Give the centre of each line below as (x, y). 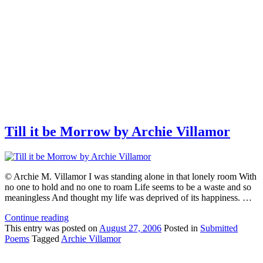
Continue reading (37, 218)
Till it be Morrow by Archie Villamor (117, 132)
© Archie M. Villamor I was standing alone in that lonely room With (131, 177)
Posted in (181, 228)
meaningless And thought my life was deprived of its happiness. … (128, 198)
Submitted (219, 228)
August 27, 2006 (130, 228)
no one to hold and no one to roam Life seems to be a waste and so (128, 187)
